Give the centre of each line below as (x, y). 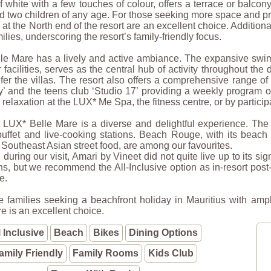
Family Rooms (106, 253)
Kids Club (171, 253)
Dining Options (163, 232)
